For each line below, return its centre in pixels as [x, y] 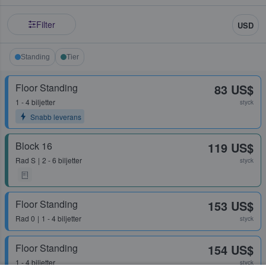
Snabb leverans [56, 116]
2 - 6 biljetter [62, 160]
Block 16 [34, 146]
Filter [46, 25]
